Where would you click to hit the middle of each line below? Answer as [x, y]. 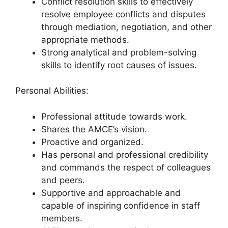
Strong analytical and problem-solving [119, 52]
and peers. [63, 180]
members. [62, 218]
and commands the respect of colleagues [126, 167]
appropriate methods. [85, 39]
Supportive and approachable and [111, 193]
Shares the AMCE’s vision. [94, 129]
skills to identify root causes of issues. [119, 65]
